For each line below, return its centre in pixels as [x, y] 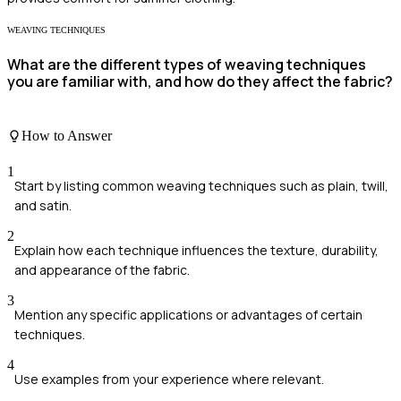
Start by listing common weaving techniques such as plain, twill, [201, 185]
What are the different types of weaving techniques [187, 64]
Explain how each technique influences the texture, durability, [196, 250]
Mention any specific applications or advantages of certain [188, 314]
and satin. [43, 205]
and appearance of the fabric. [102, 269]
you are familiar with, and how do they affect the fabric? [200, 81]
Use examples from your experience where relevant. [169, 379]
